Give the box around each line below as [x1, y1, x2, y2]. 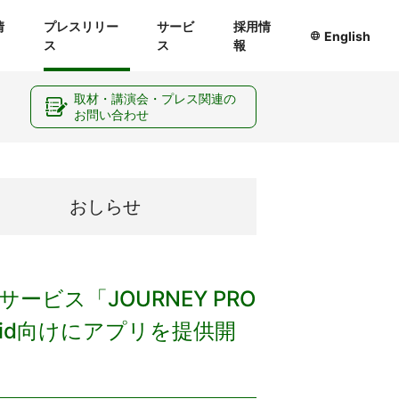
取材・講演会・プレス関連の [74, 91, 236, 106]
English [324, 28, 371, 44]
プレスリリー [43, 19, 118, 34]
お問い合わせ [74, 107, 149, 122]
